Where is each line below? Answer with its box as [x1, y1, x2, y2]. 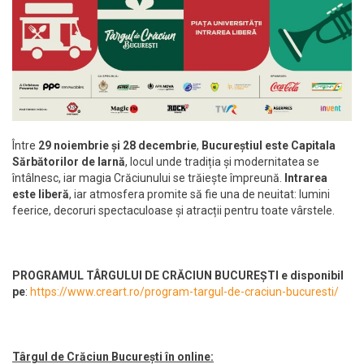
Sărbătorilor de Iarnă [12, 154, 125, 168]
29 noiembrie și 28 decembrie [38, 138, 197, 152]
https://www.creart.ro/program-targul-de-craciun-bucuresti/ [30, 284, 339, 298]
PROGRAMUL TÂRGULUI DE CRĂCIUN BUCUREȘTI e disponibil [12, 268, 344, 282]
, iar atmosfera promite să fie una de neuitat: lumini [69, 187, 330, 201]
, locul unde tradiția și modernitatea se [125, 154, 319, 168]
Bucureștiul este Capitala [201, 138, 336, 152]
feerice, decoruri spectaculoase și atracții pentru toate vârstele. [12, 203, 335, 217]
